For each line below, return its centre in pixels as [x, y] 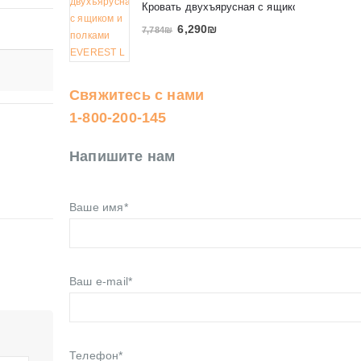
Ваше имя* [99, 207]
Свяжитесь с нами [137, 95]
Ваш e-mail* [101, 282]
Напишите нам [122, 157]
